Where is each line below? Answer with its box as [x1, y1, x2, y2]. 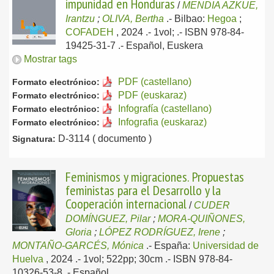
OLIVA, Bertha [102, 13, 164, 24]
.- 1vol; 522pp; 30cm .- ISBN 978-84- [75, 254, 232, 264]
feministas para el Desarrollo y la [65, 182, 221, 199]
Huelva [12, 254, 43, 264]
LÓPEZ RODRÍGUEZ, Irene [99, 227, 220, 237]
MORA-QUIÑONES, [158, 213, 245, 224]
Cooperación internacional [65, 195, 187, 212]
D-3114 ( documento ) [56, 133, 152, 144]
